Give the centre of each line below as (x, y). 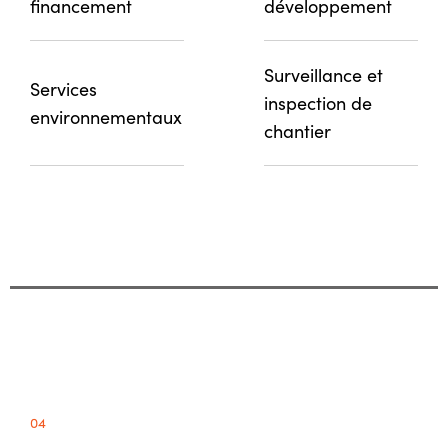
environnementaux (106, 116)
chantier (297, 130)
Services (63, 88)
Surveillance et (323, 74)
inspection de (318, 102)
